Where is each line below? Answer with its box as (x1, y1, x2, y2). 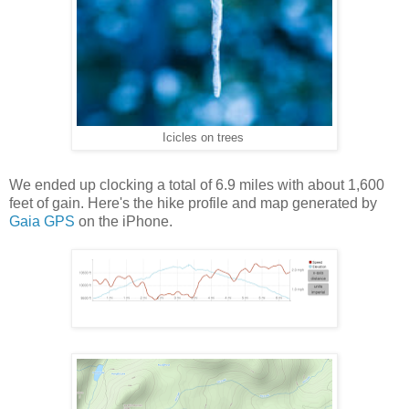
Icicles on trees (162, 131, 247, 144)
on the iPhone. (75, 213, 173, 229)
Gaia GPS (9, 213, 75, 229)
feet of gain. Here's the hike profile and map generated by (9, 194, 377, 211)
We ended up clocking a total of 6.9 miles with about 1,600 (9, 176, 384, 193)
